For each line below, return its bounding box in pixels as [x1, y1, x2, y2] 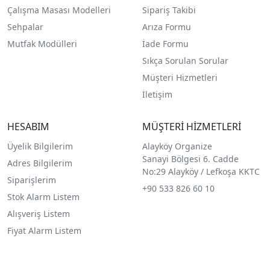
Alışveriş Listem [7, 208, 70, 220]
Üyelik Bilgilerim [7, 140, 73, 152]
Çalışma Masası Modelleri [7, 4, 111, 16]
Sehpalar [7, 21, 43, 33]
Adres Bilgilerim [7, 157, 72, 169]
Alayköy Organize [142, 140, 212, 152]
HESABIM [7, 120, 49, 134]
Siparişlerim [7, 174, 56, 186]
